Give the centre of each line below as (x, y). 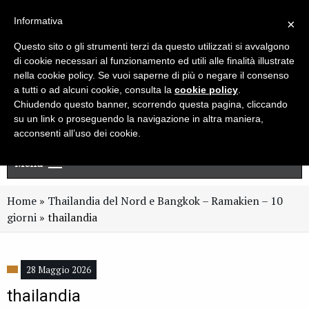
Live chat (160, 14)
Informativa (38, 21)
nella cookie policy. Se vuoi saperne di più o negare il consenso (151, 75)
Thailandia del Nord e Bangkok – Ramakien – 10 (165, 200)
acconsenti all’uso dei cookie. (77, 133)
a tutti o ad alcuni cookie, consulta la (94, 90)
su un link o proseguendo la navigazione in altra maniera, (139, 119)
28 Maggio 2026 (59, 270)
